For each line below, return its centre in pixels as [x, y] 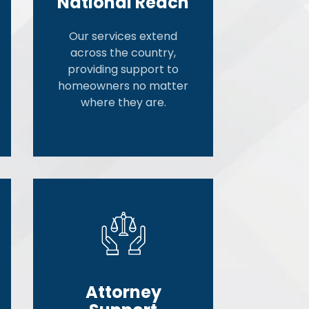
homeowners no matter [123, 86]
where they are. [123, 103]
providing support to [123, 70]
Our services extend [123, 37]
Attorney [123, 292]
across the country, [123, 53]
